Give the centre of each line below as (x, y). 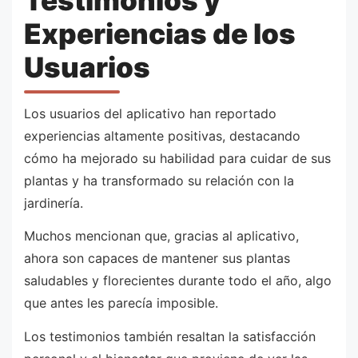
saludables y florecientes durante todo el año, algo (178, 281)
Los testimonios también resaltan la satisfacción (170, 336)
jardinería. (54, 203)
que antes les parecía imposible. (121, 303)
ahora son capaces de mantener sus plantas (157, 259)
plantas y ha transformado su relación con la (159, 180)
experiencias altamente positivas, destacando (162, 135)
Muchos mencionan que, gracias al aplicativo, (161, 236)
